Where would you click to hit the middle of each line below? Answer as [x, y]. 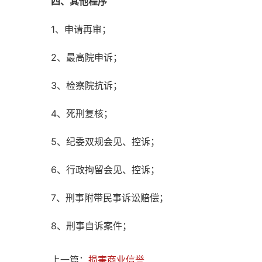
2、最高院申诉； [87, 58]
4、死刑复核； [82, 114]
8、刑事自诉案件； [91, 226]
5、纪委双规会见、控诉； [105, 142]
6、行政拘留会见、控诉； [105, 170]
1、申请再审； [81, 30]
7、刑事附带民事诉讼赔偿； [110, 198]
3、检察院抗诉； [87, 86]
